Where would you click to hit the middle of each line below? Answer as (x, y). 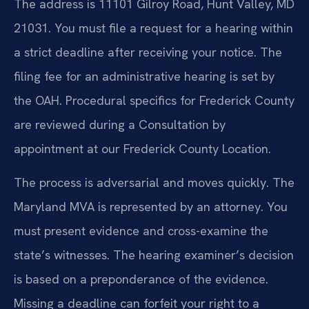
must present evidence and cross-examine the (141, 231)
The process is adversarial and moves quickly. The (154, 183)
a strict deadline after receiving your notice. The (148, 52)
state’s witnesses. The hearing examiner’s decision (154, 255)
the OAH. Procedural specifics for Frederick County (154, 100)
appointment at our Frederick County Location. (142, 148)
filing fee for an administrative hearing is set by (144, 76)
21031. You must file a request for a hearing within (153, 28)
